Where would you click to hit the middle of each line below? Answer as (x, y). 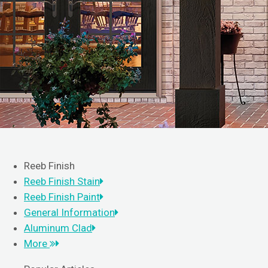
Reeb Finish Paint (62, 197)
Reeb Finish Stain (62, 181)
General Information (69, 212)
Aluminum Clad (58, 228)
